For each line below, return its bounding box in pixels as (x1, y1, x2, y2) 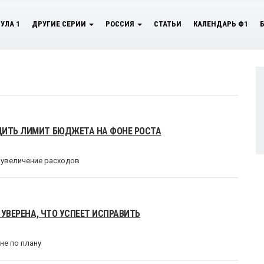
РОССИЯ (105, 19, 136, 28)
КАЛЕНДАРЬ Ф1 (193, 19, 248, 28)
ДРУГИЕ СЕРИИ (32, 19, 88, 28)
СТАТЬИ (154, 19, 181, 28)
